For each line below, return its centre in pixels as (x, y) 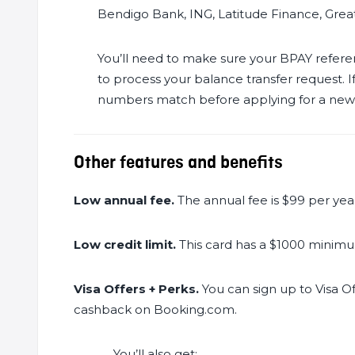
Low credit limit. (125, 244)
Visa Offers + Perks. (136, 289)
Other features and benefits (178, 162)
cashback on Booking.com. (155, 309)
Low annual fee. (124, 200)
